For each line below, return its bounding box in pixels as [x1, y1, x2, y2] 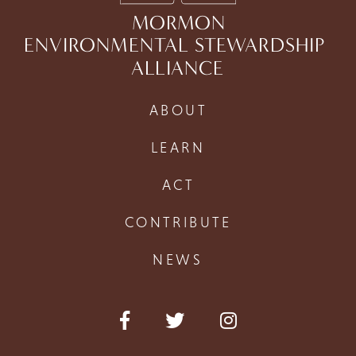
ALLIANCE [131, 55, 224, 80]
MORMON [131, 10, 225, 36]
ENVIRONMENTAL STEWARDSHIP [24, 33, 330, 58]
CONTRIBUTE [124, 213, 232, 230]
